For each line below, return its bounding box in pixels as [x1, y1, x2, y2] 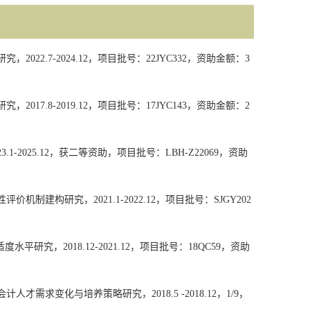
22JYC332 [146, 53, 187, 64]
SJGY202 [214, 194, 251, 205]
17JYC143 [146, 100, 187, 111]
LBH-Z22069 [165, 147, 219, 158]
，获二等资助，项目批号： [49, 147, 165, 158]
